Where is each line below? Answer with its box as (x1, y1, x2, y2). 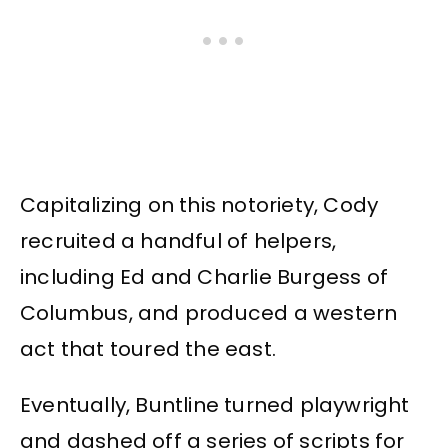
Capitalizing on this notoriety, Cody (20, 190, 379, 219)
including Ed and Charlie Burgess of (20, 262, 389, 291)
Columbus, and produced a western (20, 298, 398, 327)
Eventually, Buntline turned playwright (20, 391, 410, 420)
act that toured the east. (20, 334, 276, 363)
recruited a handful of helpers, (20, 226, 337, 255)
